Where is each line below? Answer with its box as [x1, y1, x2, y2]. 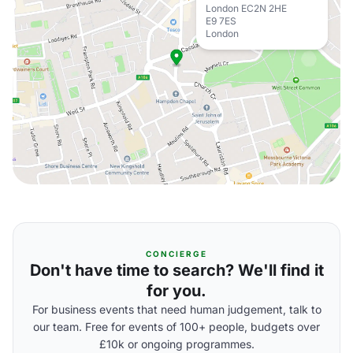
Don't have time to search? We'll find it [29, 261, 324, 280]
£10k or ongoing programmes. [98, 337, 255, 351]
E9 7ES [206, 15, 236, 27]
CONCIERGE [146, 249, 207, 258]
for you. [147, 281, 206, 300]
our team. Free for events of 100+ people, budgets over [33, 320, 320, 333]
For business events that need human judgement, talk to [32, 303, 321, 316]
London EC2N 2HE [206, 2, 287, 14]
